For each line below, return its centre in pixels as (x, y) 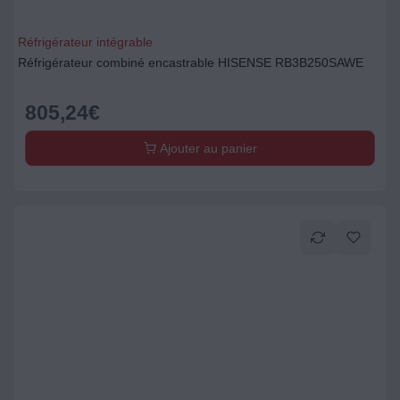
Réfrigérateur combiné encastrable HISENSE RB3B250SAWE (191, 62)
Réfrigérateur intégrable (85, 42)
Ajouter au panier (206, 148)
